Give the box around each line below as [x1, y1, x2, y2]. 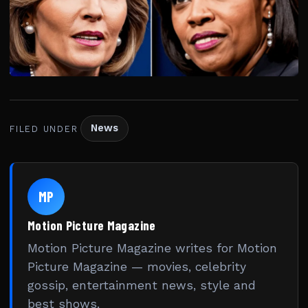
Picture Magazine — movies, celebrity [27, 260, 246, 274]
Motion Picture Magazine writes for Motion [27, 241, 277, 256]
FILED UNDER [10, 123, 78, 134]
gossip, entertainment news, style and [27, 278, 256, 293]
